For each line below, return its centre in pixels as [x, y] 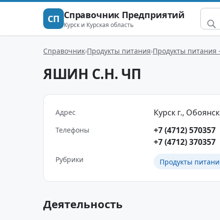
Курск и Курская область [99, 25]
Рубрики [69, 159]
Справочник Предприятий [124, 14]
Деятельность [83, 204]
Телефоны [72, 130]
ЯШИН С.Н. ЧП [92, 74]
